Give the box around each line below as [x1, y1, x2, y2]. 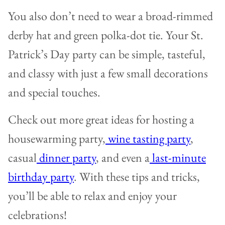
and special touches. [8, 84, 100, 100]
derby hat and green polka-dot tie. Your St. [8, 27, 203, 43]
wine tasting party [105, 131, 190, 147]
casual [8, 150, 37, 166]
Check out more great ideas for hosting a [8, 111, 194, 128]
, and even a [96, 150, 150, 166]
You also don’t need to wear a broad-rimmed [8, 8, 213, 24]
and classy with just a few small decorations [8, 65, 208, 81]
